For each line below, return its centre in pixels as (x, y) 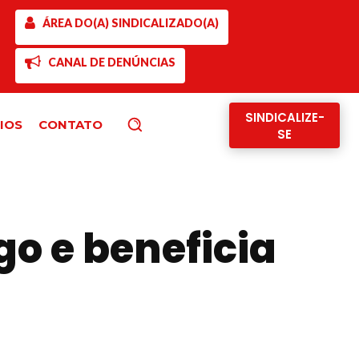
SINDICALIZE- (284, 117)
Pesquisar (170, 124)
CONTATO (71, 125)
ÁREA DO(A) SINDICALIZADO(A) (130, 23)
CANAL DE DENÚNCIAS (111, 62)
